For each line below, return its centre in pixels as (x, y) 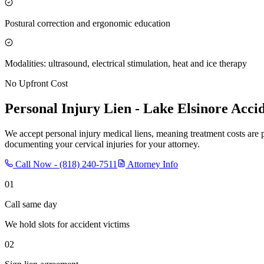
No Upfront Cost (36, 83)
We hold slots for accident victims (67, 224)
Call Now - (36, 164)
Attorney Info (152, 164)
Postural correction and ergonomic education (88, 23)
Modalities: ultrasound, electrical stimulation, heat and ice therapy (126, 63)
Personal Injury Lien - (74, 108)
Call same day (31, 204)
